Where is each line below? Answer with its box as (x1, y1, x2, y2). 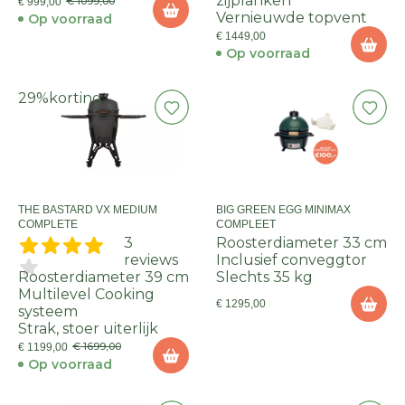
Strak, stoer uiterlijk (18, 320, 158, 337)
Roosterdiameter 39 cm (18, 268, 189, 286)
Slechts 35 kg (216, 268, 313, 286)
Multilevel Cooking (18, 286, 155, 303)
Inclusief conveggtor (216, 251, 367, 268)
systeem (18, 303, 78, 320)
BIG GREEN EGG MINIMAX (216, 203, 351, 216)
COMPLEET (216, 218, 276, 231)
